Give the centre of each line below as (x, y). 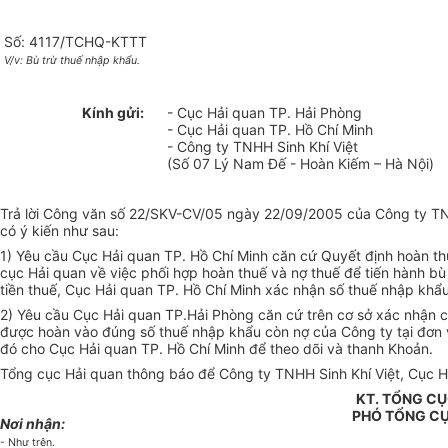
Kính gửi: (112, 113)
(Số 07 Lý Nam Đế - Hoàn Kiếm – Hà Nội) (300, 164)
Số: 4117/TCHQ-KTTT (75, 42)
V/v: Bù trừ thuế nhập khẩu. (72, 61)
